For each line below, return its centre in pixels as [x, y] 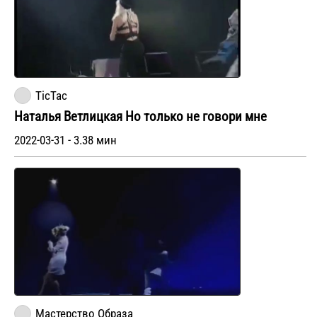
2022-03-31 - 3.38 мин [65, 140]
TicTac [51, 96]
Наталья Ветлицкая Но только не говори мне [140, 116]
